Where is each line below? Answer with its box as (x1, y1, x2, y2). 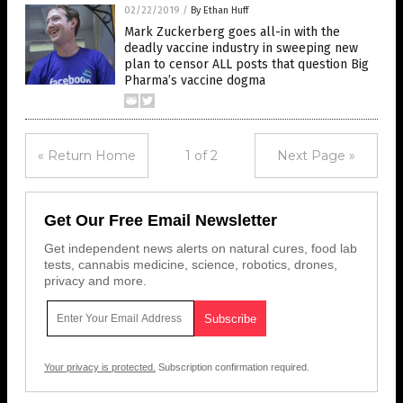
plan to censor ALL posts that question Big (124, 57, 369, 72)
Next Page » (277, 148, 355, 164)
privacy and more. (44, 273, 147, 288)
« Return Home (38, 148, 136, 164)
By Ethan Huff (191, 4, 248, 16)
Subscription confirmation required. (156, 362, 309, 372)
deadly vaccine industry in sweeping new (124, 40, 358, 56)
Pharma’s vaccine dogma (124, 73, 265, 88)
